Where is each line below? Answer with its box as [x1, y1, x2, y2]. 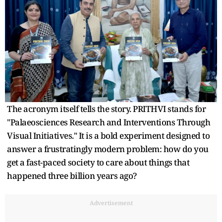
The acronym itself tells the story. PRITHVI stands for [7, 103, 206, 114]
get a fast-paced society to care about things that [7, 156, 189, 168]
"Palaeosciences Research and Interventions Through [7, 116, 210, 128]
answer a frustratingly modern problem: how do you [7, 143, 209, 155]
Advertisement [89, 198, 133, 207]
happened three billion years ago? [7, 169, 137, 181]
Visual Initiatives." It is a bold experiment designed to [7, 129, 210, 141]
